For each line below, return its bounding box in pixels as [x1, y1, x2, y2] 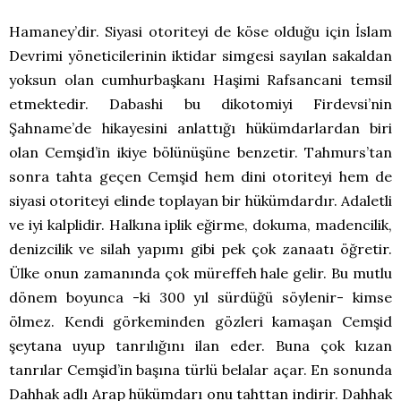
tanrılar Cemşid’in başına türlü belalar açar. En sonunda [9, 361, 392, 380]
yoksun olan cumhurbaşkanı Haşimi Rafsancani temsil [9, 71, 392, 90]
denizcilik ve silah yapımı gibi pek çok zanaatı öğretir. [9, 240, 392, 259]
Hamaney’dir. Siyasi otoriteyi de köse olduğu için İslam [9, 22, 392, 41]
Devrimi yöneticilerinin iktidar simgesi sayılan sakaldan [9, 47, 392, 65]
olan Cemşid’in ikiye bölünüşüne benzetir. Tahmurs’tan [9, 143, 392, 162]
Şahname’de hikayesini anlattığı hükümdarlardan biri [9, 119, 392, 138]
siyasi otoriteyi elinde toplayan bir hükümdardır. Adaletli [9, 192, 392, 210]
